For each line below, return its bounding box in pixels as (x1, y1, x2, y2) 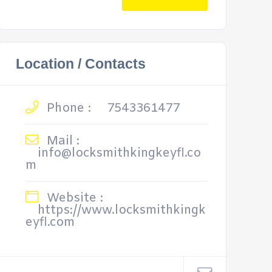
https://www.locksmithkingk (37, 202, 206, 219)
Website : (42, 190, 103, 206)
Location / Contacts (15, 56, 146, 72)
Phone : (42, 100, 91, 117)
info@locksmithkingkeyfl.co (37, 145, 201, 161)
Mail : (42, 133, 80, 149)
